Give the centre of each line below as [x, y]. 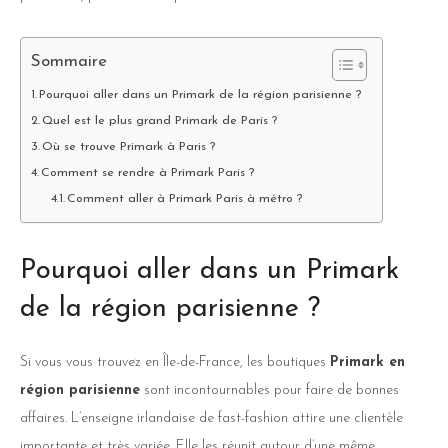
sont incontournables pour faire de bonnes [269, 390]
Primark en [367, 362]
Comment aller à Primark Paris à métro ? [186, 198]
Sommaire [69, 62]
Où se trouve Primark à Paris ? [131, 146]
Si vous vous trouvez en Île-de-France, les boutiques [175, 362]
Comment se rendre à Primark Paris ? [148, 172]
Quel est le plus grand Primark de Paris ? [160, 120]
